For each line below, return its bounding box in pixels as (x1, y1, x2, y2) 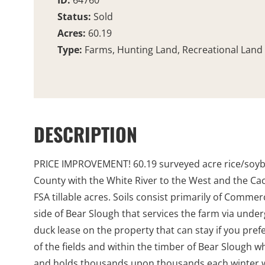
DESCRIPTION (34, 120, 137, 148)
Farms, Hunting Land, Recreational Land (85, 43, 263, 57)
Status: (57, 10, 93, 24)
